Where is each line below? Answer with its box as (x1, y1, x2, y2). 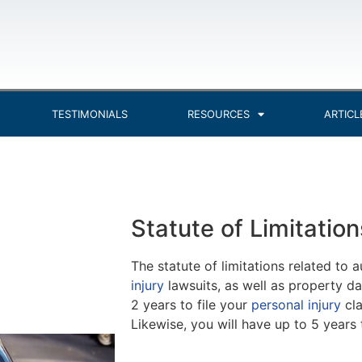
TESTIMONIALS (52, 107, 128, 120)
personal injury (251, 297, 341, 313)
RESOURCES (187, 107, 250, 120)
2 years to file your (131, 297, 251, 313)
